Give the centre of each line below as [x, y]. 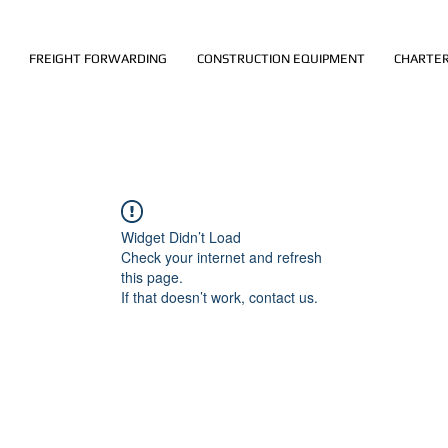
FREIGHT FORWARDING [98, 58]
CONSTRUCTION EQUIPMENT [280, 58]
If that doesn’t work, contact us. [219, 297]
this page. [152, 277]
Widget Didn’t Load [181, 237]
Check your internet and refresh [221, 257]
